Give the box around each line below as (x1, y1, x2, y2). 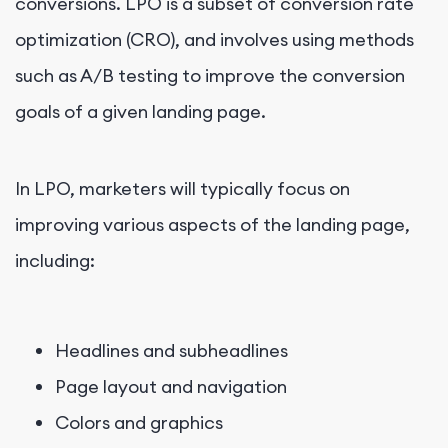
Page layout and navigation (55, 374, 287, 398)
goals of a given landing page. (15, 99, 266, 123)
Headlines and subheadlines (55, 338, 288, 362)
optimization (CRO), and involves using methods (15, 27, 414, 51)
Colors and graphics (55, 410, 223, 434)
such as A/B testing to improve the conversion (15, 63, 405, 87)
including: (15, 248, 95, 272)
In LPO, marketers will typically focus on (15, 176, 350, 200)
